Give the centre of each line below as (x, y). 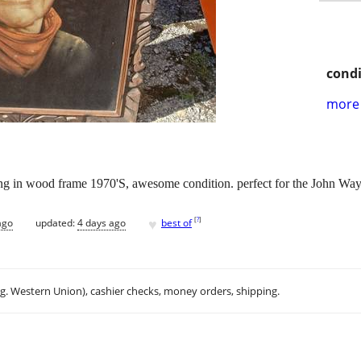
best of (176, 222)
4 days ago (102, 222)
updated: (56, 222)
